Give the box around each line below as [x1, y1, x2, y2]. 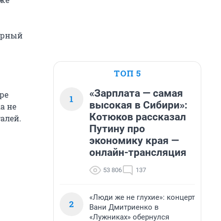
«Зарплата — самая [89, 87, 183, 99]
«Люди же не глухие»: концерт [89, 193, 195, 202]
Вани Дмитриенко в [89, 203, 159, 212]
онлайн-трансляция [89, 147, 186, 158]
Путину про [89, 123, 145, 135]
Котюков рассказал [89, 111, 186, 123]
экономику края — [89, 135, 179, 147]
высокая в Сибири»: [89, 99, 187, 111]
